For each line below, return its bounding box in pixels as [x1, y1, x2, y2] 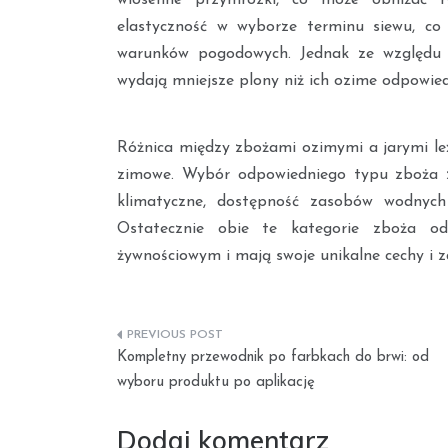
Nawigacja [116, 326, 249, 360]
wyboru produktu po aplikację [117, 374, 315, 390]
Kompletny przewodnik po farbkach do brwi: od [117, 349, 429, 365]
